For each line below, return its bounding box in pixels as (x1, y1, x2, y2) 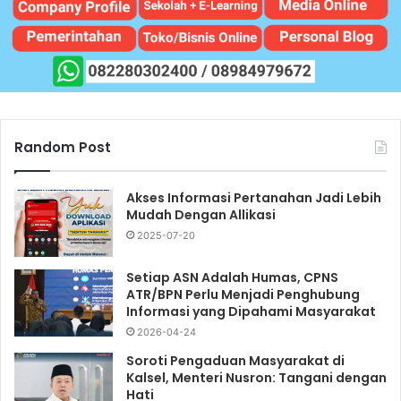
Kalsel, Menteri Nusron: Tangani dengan (126, 368, 387, 387)
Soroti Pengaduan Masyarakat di (126, 351, 345, 370)
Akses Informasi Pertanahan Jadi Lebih (126, 188, 381, 207)
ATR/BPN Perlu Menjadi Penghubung (126, 285, 360, 303)
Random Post (14, 137, 111, 157)
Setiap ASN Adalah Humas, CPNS (126, 268, 338, 286)
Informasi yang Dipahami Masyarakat (126, 302, 376, 320)
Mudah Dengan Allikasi (126, 205, 276, 224)
